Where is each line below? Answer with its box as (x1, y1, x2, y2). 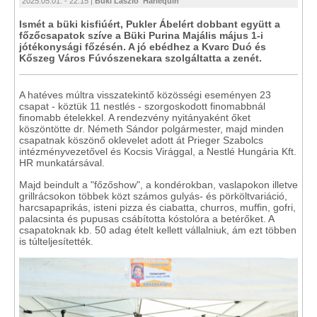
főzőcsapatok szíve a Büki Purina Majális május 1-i (19, 30, 263, 41)
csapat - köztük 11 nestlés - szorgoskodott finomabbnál (19, 100, 265, 112)
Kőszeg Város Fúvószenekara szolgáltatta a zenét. (19, 52, 262, 64)
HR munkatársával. (19, 157, 105, 168)
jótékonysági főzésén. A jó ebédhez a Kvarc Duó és (19, 41, 266, 52)
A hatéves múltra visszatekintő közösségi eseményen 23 (19, 89, 271, 100)
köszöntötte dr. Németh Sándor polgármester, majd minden (19, 123, 284, 134)
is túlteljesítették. (19, 236, 93, 247)
